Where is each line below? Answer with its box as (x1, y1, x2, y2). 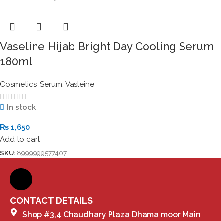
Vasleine (65, 79, 94, 89)
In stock (6, 102, 36, 111)
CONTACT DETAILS (10, 195, 93, 206)
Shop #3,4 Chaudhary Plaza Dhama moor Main (22, 209, 201, 219)
